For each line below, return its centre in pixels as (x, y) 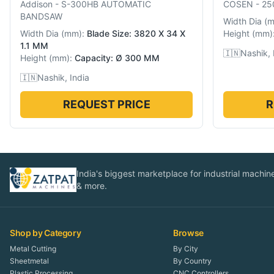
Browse (189, 233)
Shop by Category (46, 233)
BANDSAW (41, 17)
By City (186, 249)
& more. (91, 186)
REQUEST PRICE (106, 105)
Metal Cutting (33, 249)
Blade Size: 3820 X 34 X (136, 34)
